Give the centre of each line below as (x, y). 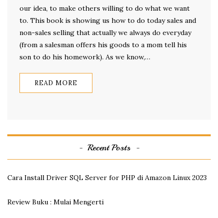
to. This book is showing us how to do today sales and (108, 21)
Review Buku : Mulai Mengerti (55, 202)
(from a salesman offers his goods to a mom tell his (103, 45)
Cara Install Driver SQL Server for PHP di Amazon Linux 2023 (107, 178)
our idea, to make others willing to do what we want (105, 9)
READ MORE (56, 83)
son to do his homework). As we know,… (85, 57)
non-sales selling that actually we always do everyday (105, 33)
